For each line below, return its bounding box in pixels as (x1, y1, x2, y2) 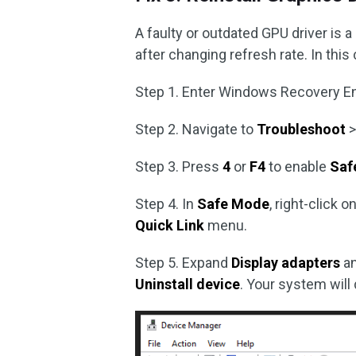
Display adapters (231, 254, 341, 271)
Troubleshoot (257, 121, 346, 137)
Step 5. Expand (135, 254, 232, 271)
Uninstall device (135, 276, 241, 292)
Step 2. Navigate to (135, 121, 257, 137)
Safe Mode (197, 195, 270, 212)
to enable (265, 158, 331, 175)
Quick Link (135, 217, 205, 234)
